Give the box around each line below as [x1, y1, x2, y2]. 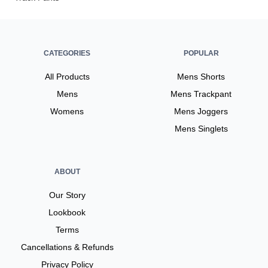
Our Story [48, 190, 86, 200]
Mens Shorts [177, 72, 225, 81]
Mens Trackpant [170, 89, 232, 99]
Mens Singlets [174, 124, 228, 133]
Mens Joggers [174, 106, 228, 116]
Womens [50, 106, 84, 116]
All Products [44, 72, 90, 81]
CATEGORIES [44, 49, 90, 57]
